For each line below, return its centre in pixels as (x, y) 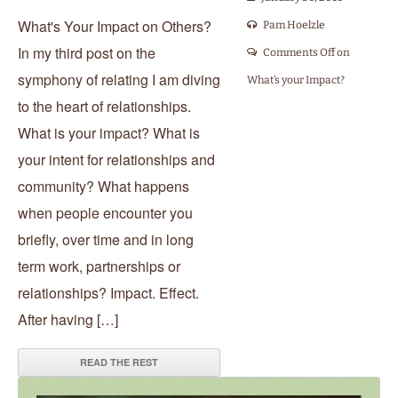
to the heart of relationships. (104, 106)
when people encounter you (105, 213)
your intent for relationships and (116, 159)
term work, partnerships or (99, 266)
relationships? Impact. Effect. (108, 293)
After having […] (68, 319)
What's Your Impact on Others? (115, 26)
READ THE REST (119, 362)
